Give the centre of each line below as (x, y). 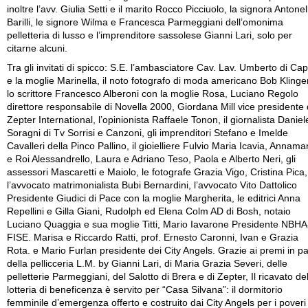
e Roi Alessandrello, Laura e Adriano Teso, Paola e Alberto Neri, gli (151, 159)
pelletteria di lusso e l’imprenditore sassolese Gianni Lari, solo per (150, 35)
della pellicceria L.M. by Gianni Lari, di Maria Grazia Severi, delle (147, 263)
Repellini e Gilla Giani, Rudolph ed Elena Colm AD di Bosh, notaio (149, 211)
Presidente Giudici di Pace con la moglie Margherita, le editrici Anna (154, 198)
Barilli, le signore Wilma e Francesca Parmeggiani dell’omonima (145, 22)
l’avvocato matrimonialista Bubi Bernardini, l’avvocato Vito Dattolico (152, 185)
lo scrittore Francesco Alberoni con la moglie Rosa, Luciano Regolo (153, 93)
